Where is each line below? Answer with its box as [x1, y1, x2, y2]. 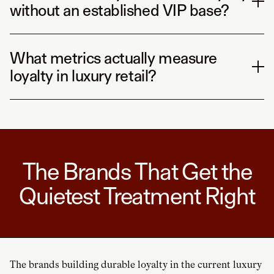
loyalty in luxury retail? [10, 66, 157, 86]
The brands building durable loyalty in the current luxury [10, 259, 262, 271]
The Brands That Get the [22, 157, 252, 186]
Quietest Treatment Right [19, 182, 255, 210]
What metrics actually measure [10, 48, 217, 68]
